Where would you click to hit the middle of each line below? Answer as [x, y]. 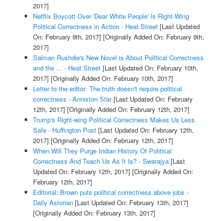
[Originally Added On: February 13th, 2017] [94, 213]
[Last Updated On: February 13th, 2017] [130, 202]
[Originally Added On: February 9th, [152, 37]
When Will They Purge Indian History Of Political [102, 150]
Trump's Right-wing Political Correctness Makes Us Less [114, 119]
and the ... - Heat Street [67, 68]
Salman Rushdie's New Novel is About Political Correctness [118, 57]
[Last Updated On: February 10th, [149, 68]
